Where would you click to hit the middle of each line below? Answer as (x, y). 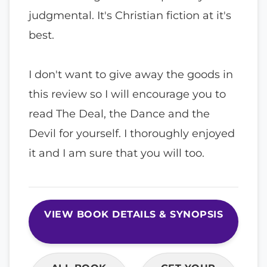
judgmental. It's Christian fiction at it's (130, 15)
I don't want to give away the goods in (131, 74)
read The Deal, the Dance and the (119, 114)
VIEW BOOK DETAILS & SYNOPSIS (133, 215)
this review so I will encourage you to (127, 94)
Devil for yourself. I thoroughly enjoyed (132, 133)
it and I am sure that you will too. (117, 153)
